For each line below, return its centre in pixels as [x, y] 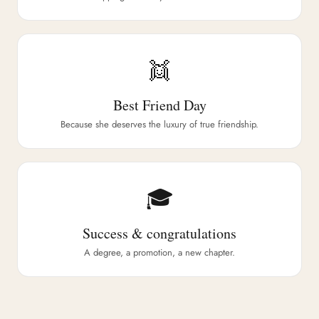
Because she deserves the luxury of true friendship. [159, 124]
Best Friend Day [159, 105]
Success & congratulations [159, 233]
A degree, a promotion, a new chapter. [159, 252]
